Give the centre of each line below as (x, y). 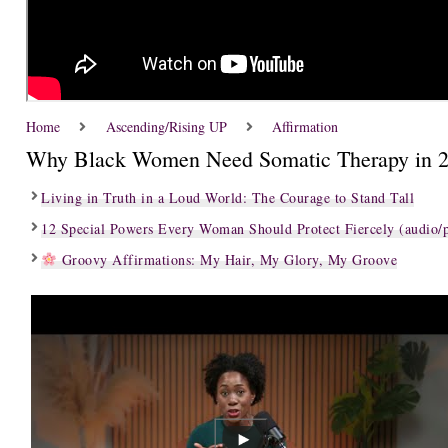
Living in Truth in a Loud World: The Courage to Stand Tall (228, 197)
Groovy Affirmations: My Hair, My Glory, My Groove (227, 259)
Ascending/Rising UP (166, 126)
